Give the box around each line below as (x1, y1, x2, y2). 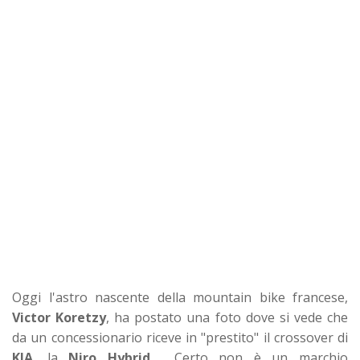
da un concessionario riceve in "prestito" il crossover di (12, 328, 348, 346)
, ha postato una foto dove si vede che (106, 308, 349, 326)
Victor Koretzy (12, 308, 107, 326)
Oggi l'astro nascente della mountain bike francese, (12, 288, 348, 306)
